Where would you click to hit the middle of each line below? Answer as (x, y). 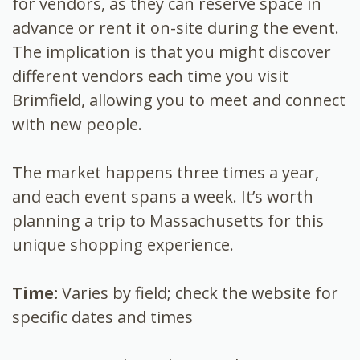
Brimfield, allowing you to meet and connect (179, 100)
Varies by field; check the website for (198, 292)
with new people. (77, 124)
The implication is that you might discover (172, 51)
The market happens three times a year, (166, 172)
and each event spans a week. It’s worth (163, 196)
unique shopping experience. (123, 244)
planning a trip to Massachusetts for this (168, 220)
